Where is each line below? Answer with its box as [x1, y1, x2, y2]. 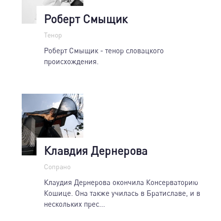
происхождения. [44, 56, 99, 66]
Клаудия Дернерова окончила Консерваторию [44, 177, 198, 186]
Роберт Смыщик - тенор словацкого [44, 45, 164, 55]
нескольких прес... [44, 199, 105, 208]
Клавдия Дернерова [44, 143, 147, 157]
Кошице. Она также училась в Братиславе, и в [44, 188, 200, 197]
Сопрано [44, 162, 71, 171]
